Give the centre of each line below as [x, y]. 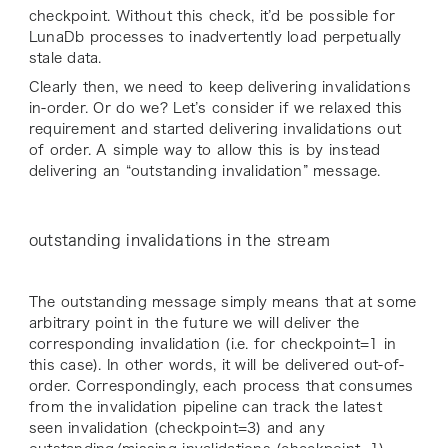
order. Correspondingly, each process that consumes [221, 386]
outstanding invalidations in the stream [179, 241]
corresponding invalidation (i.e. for [155, 344]
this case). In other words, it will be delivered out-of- [216, 365]
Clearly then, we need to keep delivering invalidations [219, 87]
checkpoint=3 [208, 428]
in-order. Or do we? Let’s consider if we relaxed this [215, 108]
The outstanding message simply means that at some [222, 302]
